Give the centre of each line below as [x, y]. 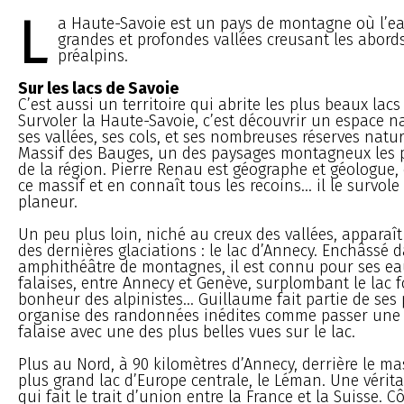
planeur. [48, 202]
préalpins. [93, 55]
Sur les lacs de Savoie [98, 88]
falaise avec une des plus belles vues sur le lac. [187, 331]
